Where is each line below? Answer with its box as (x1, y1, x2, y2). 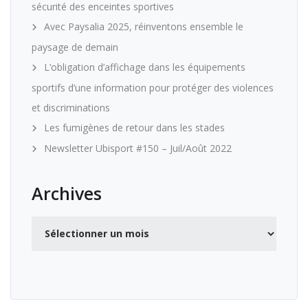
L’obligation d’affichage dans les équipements (44, 60, 245, 74)
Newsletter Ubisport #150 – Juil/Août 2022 (44, 141, 232, 155)
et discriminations (32, 100, 110, 114)
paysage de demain (32, 40, 118, 54)
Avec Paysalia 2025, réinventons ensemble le (44, 19, 243, 33)
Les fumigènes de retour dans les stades (44, 120, 225, 134)
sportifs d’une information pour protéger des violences (32, 80, 274, 94)
